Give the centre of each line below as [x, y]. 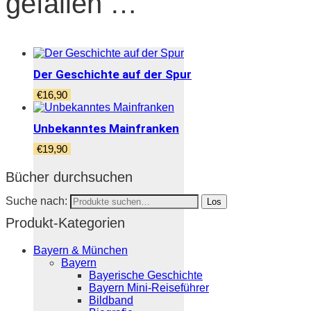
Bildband [111, 300]
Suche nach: [36, 201]
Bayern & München [81, 250]
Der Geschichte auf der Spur [112, 74]
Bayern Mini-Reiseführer [149, 287]
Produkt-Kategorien [65, 222]
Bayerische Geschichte [146, 275]
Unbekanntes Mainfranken [106, 128]
